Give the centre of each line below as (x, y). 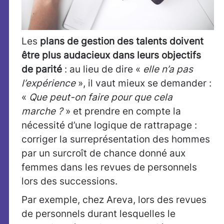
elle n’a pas (168, 69)
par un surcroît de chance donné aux (103, 153)
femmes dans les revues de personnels (109, 167)
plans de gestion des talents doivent (122, 41)
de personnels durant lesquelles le (98, 214)
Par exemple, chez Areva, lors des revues (114, 200)
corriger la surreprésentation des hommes (116, 139)
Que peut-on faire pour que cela (101, 97)
